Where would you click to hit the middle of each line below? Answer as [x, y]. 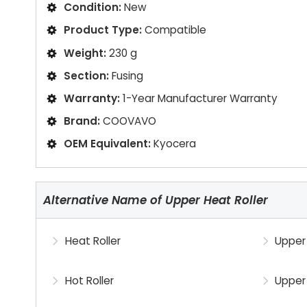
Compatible [175, 30]
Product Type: [103, 30]
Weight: [85, 53]
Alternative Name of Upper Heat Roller [156, 200]
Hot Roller [89, 281]
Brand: [82, 121]
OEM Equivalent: [107, 144]
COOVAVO [130, 121]
